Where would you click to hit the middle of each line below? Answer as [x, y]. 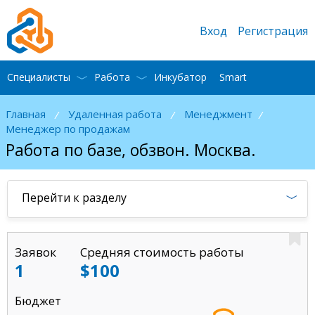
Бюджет [38, 300]
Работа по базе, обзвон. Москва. [131, 150]
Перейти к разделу [74, 197]
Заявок [36, 252]
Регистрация [273, 31]
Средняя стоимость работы [162, 252]
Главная [26, 114]
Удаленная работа [115, 114]
